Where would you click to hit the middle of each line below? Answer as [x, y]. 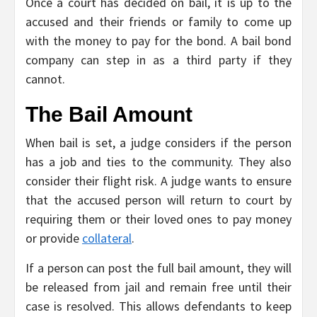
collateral [107, 238]
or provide [54, 238]
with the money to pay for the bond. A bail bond [158, 41]
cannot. [45, 79]
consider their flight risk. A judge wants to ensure [158, 181]
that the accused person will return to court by [158, 200]
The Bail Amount [109, 115]
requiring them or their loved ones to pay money [158, 219]
